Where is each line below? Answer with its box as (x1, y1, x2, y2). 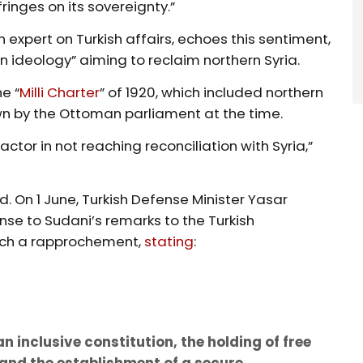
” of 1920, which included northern (100, 82, 324, 102)
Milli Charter (19, 82, 100, 102)
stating (144, 231, 194, 251)
